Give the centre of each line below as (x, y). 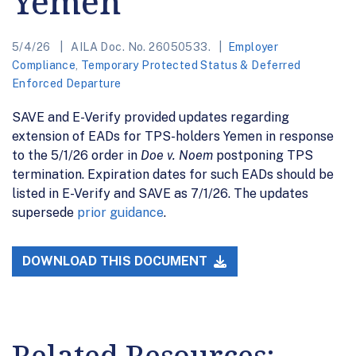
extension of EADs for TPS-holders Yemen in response (173, 136)
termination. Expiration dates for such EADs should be (173, 174)
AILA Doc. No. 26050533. (141, 46)
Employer (253, 46)
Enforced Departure (67, 83)
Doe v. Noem (178, 155)
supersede (44, 212)
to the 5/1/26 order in (76, 155)
